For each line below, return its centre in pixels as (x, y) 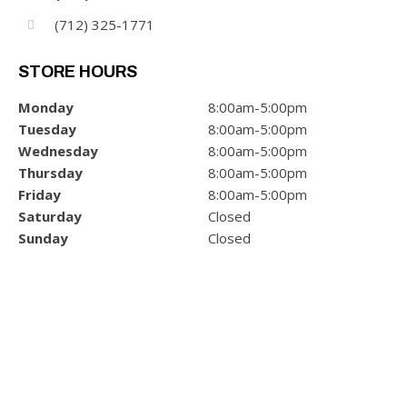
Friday (40, 194)
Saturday (50, 216)
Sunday (43, 238)
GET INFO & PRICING (108, 333)
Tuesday (47, 129)
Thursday (50, 173)
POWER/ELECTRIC (92, 290)
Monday (46, 107)
